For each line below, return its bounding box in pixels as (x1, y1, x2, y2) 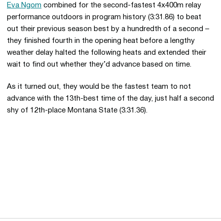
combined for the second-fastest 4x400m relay (41, 2, 201, 9)
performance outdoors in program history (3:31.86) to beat (7, 14, 201, 21)
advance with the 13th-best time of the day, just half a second (7, 95, 214, 102)
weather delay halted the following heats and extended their (7, 49, 206, 56)
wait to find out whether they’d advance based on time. (7, 61, 191, 68)
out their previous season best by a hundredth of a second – (7, 26, 209, 33)
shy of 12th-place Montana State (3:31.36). (7, 107, 147, 114)
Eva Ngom (7, 2, 41, 9)
